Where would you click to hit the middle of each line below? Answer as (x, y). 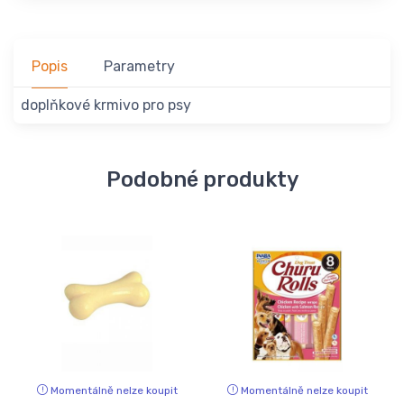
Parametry (139, 67)
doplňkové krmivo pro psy (106, 106)
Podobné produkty (202, 180)
